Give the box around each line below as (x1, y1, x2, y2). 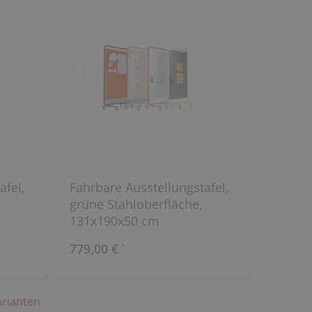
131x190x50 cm (69, 212, 159, 230)
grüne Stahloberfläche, (69, 196, 203, 213)
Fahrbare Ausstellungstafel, (69, 179, 229, 196)
